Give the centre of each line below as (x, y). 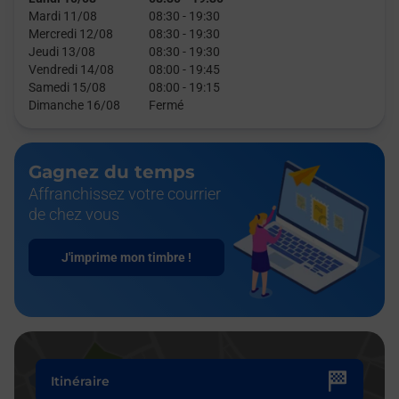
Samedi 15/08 (67, 87)
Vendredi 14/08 (71, 69)
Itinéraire (80, 381)
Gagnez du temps (112, 172)
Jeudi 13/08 (62, 52)
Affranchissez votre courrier (125, 194)
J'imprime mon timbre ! (126, 257)
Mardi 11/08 (63, 16)
